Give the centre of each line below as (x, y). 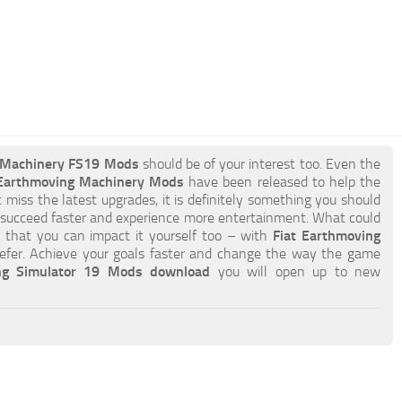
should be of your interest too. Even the (260, 164)
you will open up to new (296, 271)
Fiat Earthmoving (327, 236)
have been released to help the (283, 182)
